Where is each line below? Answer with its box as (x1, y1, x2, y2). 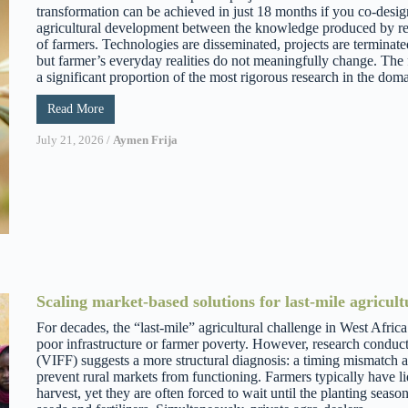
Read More (47, 101, 104, 116)
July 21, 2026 (36, 132, 104, 147)
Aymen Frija (113, 132, 178, 147)
